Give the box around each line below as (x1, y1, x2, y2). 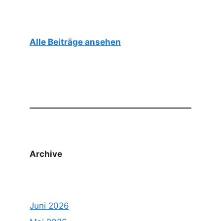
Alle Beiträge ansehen (30, 37, 121, 47)
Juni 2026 (30, 200, 69, 211)
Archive (30, 148, 62, 159)
